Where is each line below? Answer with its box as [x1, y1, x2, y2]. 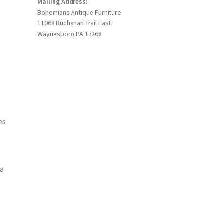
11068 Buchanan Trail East [37, 18, 111, 28]
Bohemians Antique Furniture [37, 8, 121, 17]
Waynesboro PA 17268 [37, 29, 102, 38]
